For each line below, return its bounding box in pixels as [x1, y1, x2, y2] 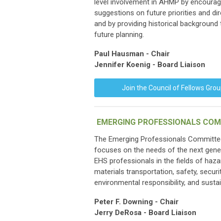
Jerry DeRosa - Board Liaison [94, 208, 196, 217]
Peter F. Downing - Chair [94, 197, 179, 206]
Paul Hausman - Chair [94, 49, 170, 58]
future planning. [94, 30, 144, 39]
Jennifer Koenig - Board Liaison [94, 60, 205, 69]
